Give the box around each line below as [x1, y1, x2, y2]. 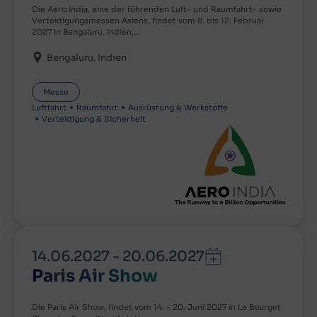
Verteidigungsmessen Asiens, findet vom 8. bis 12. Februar [32, 16, 265, 26]
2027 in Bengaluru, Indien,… [32, 27, 140, 38]
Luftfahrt [32, 103, 67, 113]
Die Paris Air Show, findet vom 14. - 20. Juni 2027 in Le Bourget [32, 301, 281, 312]
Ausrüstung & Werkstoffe [128, 103, 228, 113]
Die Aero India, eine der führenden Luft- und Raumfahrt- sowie [32, 4, 282, 15]
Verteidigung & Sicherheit [42, 114, 146, 125]
